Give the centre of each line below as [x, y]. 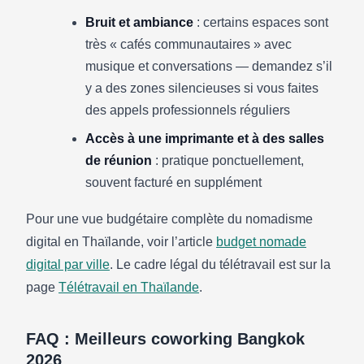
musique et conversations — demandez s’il [209, 66]
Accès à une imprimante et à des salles [205, 139]
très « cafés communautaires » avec [188, 44]
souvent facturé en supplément [173, 182]
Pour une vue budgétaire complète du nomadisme [169, 219]
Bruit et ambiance [139, 22]
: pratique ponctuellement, [228, 160]
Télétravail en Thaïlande [129, 287]
